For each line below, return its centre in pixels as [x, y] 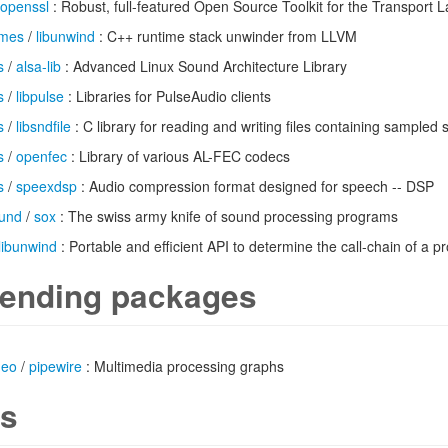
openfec [41, 156]
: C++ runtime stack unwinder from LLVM [226, 36]
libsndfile [43, 126]
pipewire [55, 366]
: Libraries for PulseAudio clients [167, 96]
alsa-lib [38, 66]
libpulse [40, 96]
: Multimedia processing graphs [183, 366]
